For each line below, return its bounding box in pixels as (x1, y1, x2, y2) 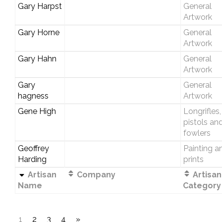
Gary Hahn (17, 54, 56, 63)
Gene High (17, 106, 56, 116)
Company (74, 169, 115, 179)
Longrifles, (183, 106, 221, 116)
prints (183, 154, 204, 164)
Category (182, 180, 221, 190)
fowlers (183, 128, 211, 138)
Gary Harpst (17, 1, 62, 11)
